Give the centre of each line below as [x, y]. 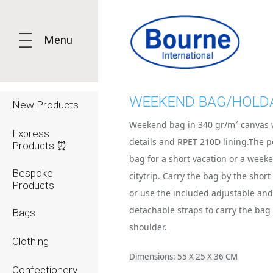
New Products [45, 105]
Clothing [30, 241]
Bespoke [33, 173]
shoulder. [148, 227]
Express [31, 133]
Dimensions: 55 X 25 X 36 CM [184, 257]
